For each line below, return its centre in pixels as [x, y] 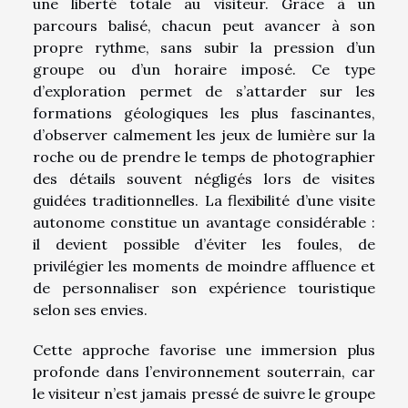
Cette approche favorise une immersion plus [204, 349]
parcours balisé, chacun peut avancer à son [204, 25]
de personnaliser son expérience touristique [204, 287]
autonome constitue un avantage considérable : [204, 222]
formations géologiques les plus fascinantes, [204, 112]
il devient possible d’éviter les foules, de [204, 244]
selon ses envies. [90, 309]
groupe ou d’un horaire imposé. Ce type [204, 69]
